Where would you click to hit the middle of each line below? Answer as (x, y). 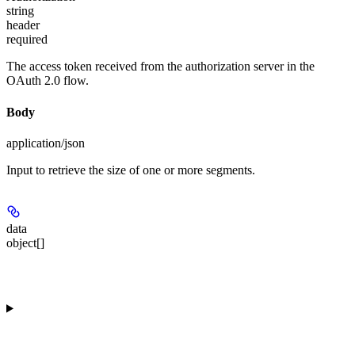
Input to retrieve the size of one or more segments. (131, 170)
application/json (46, 143)
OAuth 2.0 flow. (48, 81)
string (20, 11)
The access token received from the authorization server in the (160, 67)
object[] (25, 242)
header (23, 25)
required (27, 40)
